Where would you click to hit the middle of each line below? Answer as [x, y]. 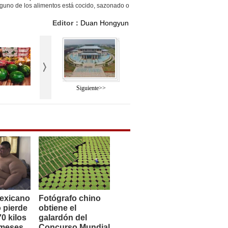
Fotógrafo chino [70, 198]
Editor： [66, 23]
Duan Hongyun [105, 23]
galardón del [63, 218]
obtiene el [58, 208]
